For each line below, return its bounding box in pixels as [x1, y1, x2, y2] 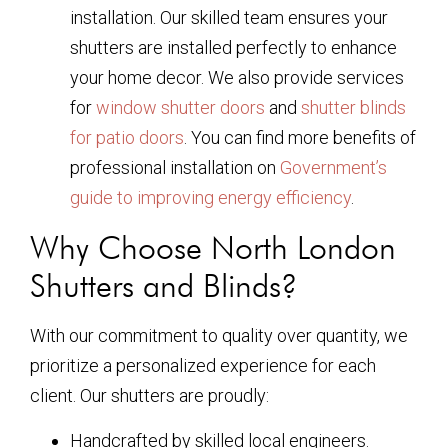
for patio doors [70, 127, 184, 149]
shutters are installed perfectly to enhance [70, 37, 397, 59]
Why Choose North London [30, 228, 396, 268]
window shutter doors [96, 97, 265, 119]
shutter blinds [301, 97, 406, 119]
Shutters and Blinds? [30, 266, 297, 306]
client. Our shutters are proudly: [30, 385, 269, 407]
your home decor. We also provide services [70, 67, 404, 89]
